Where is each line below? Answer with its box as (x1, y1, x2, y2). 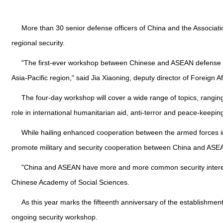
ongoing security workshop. (11, 213, 98, 221)
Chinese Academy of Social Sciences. (11, 178, 129, 186)
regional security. (11, 39, 65, 47)
